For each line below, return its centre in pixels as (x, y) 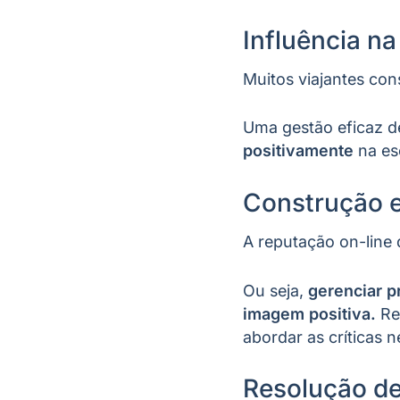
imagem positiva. (309, 313)
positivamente (298, 151)
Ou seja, (275, 290)
